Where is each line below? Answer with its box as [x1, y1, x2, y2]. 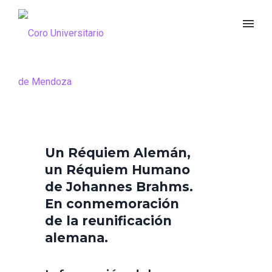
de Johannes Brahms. [45, 179, 193, 194]
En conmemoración [45, 196, 179, 211]
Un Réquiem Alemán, [45, 145, 191, 160]
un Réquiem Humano [45, 162, 190, 177]
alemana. [45, 230, 108, 245]
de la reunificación [45, 213, 172, 228]
